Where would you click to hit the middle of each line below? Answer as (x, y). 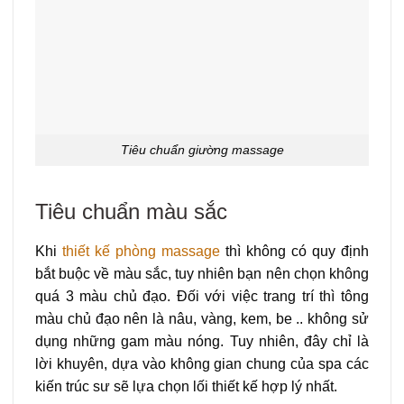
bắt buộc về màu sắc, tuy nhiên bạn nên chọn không (202, 273)
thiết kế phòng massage (141, 251)
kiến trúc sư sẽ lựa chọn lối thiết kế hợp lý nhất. (186, 386)
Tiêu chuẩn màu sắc (131, 211)
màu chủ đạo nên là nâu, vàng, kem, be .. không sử (202, 318)
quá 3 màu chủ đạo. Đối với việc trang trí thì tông (202, 296)
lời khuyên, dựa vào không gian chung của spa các (202, 363)
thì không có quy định (294, 251)
